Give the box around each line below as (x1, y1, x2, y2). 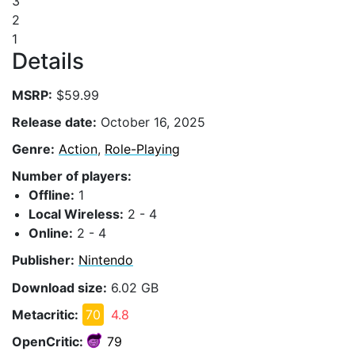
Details (12, 48, 84, 74)
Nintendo (78, 252, 133, 269)
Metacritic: (12, 306, 78, 323)
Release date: (12, 113, 97, 130)
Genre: (12, 140, 55, 157)
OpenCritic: (12, 333, 83, 349)
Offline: (29, 187, 74, 204)
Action (59, 140, 97, 157)
